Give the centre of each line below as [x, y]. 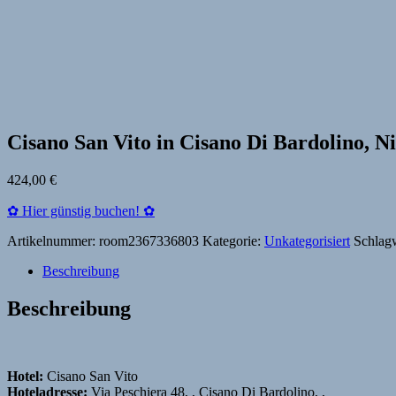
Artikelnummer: [53, 240]
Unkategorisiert [307, 240]
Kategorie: [233, 240]
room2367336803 [149, 240]
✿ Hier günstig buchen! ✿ [81, 210]
